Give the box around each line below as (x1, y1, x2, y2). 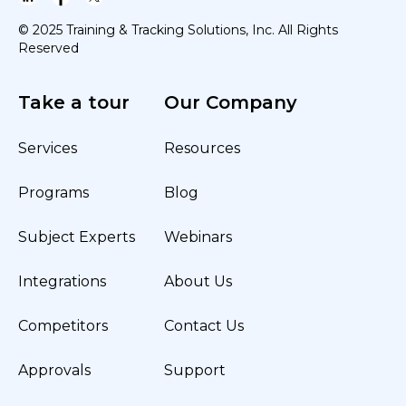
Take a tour (18, 92, 130, 113)
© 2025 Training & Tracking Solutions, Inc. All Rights (18, 22, 338, 38)
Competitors (18, 317, 108, 334)
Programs (18, 184, 89, 201)
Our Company (164, 92, 297, 113)
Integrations (18, 273, 106, 290)
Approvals (18, 362, 91, 379)
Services (18, 140, 77, 157)
